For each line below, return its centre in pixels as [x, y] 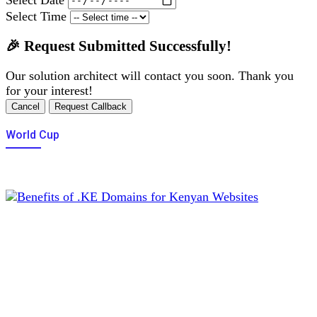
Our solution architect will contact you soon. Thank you [150, 75]
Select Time [36, 16]
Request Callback [91, 106]
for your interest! [49, 90]
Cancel [25, 106]
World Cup [33, 134]
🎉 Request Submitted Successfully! [119, 46]
